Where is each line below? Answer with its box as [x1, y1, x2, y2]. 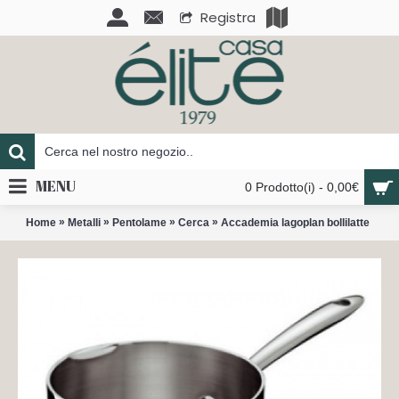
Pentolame [111, 216, 167, 229]
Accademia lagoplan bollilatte [220, 216, 370, 229]
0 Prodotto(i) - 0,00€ [245, 180, 359, 194]
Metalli [67, 216, 101, 229]
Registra [200, 8, 256, 27]
